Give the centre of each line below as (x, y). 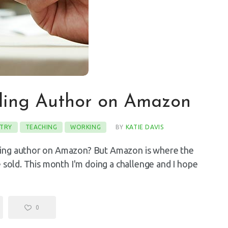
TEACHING (41, 127)
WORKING (86, 127)
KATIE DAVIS (145, 127)
